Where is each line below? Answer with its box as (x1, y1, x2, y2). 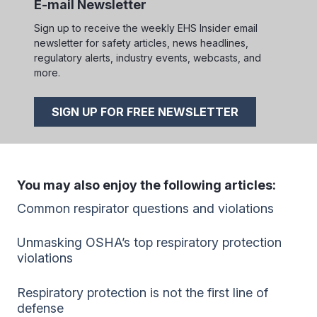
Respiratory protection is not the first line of (17, 285, 268, 301)
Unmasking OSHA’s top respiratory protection (17, 235, 282, 250)
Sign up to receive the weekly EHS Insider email (34, 22, 258, 35)
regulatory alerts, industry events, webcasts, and (34, 52, 261, 64)
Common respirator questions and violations (17, 200, 274, 216)
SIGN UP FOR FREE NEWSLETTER (52, 105, 238, 120)
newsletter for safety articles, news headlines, (34, 37, 248, 50)
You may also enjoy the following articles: (17, 178, 276, 193)
